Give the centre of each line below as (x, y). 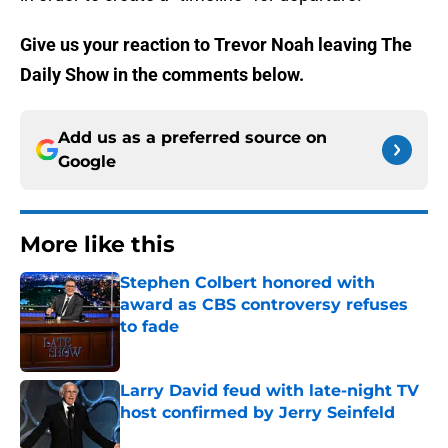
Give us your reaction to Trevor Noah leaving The (216, 45)
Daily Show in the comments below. (162, 75)
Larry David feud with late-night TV (269, 391)
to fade (149, 327)
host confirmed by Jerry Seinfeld (257, 413)
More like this (97, 245)
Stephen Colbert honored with (247, 283)
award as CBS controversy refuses (264, 305)
